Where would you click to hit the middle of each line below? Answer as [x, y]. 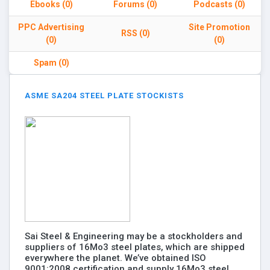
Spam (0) [51, 63]
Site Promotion [219, 27]
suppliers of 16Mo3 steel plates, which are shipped [135, 247]
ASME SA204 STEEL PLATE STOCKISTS [104, 96]
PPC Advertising [51, 27]
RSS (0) [135, 33]
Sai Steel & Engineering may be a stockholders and [133, 236]
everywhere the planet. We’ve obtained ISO [115, 258]
